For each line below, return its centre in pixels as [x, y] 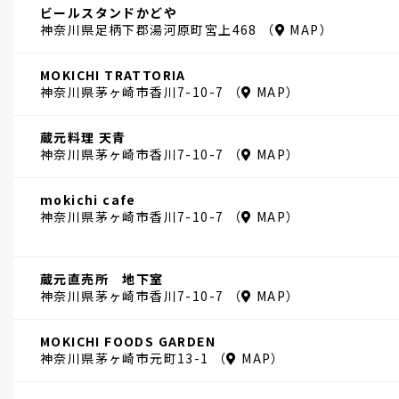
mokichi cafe [88, 200]
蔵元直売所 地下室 [102, 279]
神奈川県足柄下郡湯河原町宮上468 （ [158, 30]
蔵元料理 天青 [83, 138]
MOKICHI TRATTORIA [113, 75]
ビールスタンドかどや [109, 13]
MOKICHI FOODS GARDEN [128, 342]
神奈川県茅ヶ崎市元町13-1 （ [134, 358]
